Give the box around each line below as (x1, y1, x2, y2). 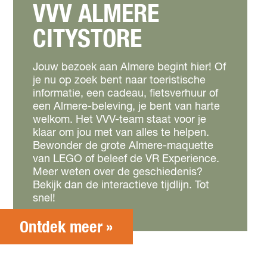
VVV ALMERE (33, 2, 159, 27)
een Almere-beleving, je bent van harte (33, 101, 220, 112)
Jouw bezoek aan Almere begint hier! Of (33, 62, 226, 73)
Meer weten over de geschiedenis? (33, 167, 203, 178)
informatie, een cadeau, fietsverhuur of (33, 88, 218, 99)
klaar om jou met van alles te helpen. (33, 128, 209, 138)
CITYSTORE (33, 27, 142, 52)
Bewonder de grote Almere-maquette (33, 141, 213, 151)
